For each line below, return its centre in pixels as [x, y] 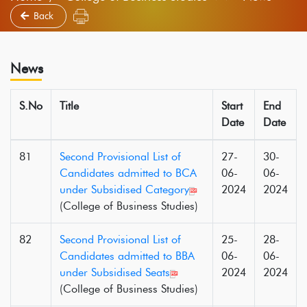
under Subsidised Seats [115, 272]
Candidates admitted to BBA [127, 256]
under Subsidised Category [124, 189]
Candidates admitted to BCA [128, 173]
